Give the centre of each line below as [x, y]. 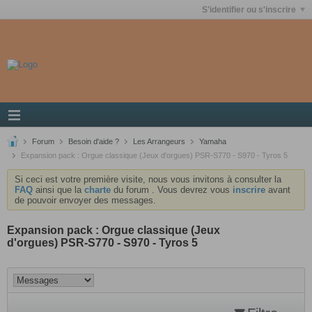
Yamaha [213, 141]
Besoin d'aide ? [94, 141]
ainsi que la [58, 190]
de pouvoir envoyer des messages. [85, 200]
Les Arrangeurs [159, 141]
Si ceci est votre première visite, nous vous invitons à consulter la [148, 179]
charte [97, 190]
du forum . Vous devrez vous [172, 190]
